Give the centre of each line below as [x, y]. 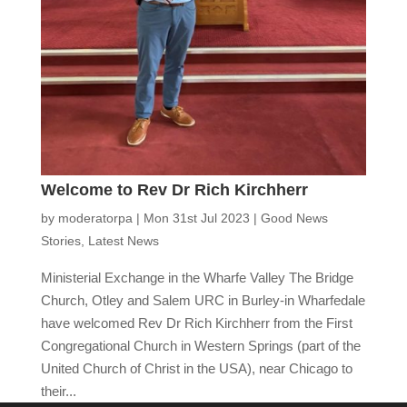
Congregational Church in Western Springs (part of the [200, 345]
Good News [294, 218]
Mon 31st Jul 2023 [196, 218]
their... [58, 391]
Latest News [123, 240]
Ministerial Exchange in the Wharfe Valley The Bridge [197, 277]
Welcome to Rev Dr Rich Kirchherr [174, 189]
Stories [60, 240]
